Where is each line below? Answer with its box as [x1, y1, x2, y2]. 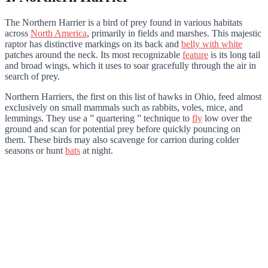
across [5, 28, 31, 38]
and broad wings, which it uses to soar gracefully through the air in [5, 60, 256, 71]
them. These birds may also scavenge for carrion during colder [5, 134, 239, 145]
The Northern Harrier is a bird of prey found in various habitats [5, 17, 242, 28]
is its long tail [208, 49, 260, 60]
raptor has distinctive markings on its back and [5, 38, 181, 49]
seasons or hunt [5, 145, 65, 156]
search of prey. [5, 71, 62, 81]
